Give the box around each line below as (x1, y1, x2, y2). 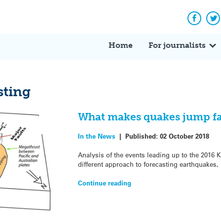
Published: (125, 131, 160, 140)
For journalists (148, 40, 206, 50)
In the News (77, 131, 115, 140)
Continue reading (77, 179, 131, 187)
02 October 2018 (159, 131, 209, 140)
